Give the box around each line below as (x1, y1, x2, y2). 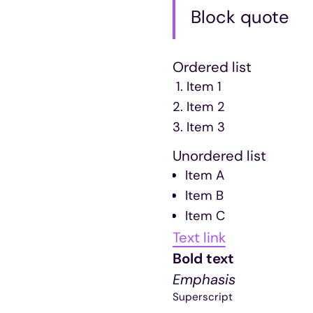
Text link (172, 228, 226, 247)
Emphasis (172, 270, 235, 289)
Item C (185, 208, 226, 225)
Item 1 (186, 78, 221, 96)
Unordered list (172, 147, 266, 166)
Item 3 (186, 119, 225, 136)
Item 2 (186, 99, 225, 116)
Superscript (172, 289, 233, 304)
